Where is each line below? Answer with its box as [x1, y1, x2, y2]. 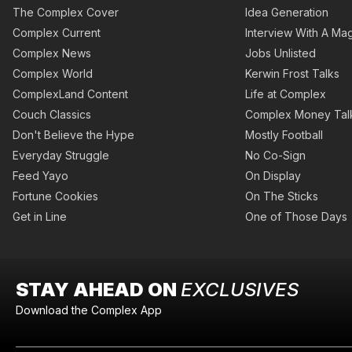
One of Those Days [245, 210, 347, 224]
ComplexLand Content [13, 87, 128, 101]
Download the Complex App [16, 303, 162, 317]
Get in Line [13, 210, 67, 224]
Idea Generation [245, 5, 328, 20]
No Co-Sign [245, 148, 306, 163]
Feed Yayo [13, 169, 68, 183]
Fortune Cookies [13, 189, 98, 203]
